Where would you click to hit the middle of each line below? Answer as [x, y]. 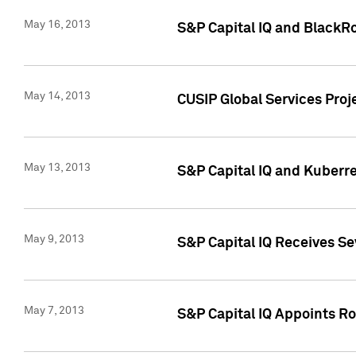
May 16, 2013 [57, 25]
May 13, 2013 [57, 168]
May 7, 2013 [54, 311]
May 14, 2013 [57, 97]
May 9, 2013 [54, 240]
